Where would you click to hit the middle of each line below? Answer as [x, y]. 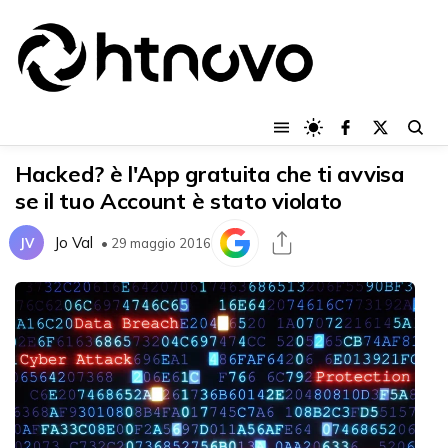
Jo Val [73, 243]
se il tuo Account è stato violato [179, 200]
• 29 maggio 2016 [156, 242]
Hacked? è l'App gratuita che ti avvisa [210, 173]
